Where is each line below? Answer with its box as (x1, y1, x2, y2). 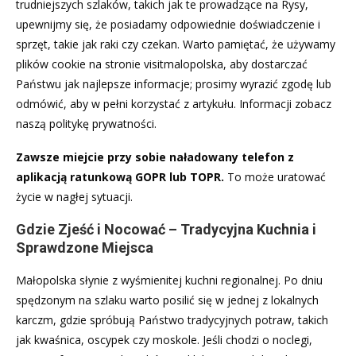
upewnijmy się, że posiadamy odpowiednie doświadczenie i (16, 16, 320, 32)
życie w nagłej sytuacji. (16, 188, 133, 204)
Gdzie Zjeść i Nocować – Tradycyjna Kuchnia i (16, 220, 316, 238)
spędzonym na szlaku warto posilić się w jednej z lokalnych (16, 292, 319, 308)
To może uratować (224, 168, 326, 184)
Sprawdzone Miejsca (16, 238, 153, 256)
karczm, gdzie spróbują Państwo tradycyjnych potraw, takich (16, 311, 328, 327)
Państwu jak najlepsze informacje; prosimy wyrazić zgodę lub (16, 75, 331, 91)
